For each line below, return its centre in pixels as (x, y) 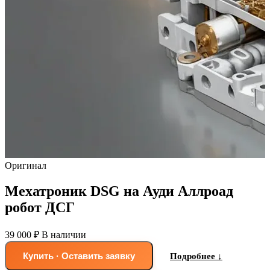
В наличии (64, 234)
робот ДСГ (40, 207)
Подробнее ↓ (196, 256)
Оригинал (26, 165)
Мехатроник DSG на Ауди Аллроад (119, 191)
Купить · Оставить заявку (79, 256)
